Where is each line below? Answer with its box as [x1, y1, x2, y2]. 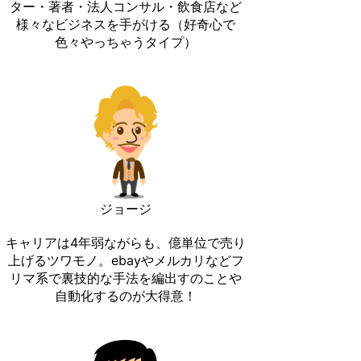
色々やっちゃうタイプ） [55, 33, 197, 50]
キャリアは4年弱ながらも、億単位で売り [6, 234, 246, 251]
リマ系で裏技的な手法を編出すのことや [10, 270, 242, 287]
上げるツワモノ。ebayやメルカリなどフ [7, 252, 244, 269]
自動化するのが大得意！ [55, 288, 197, 305]
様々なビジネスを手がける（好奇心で [16, 15, 235, 32]
